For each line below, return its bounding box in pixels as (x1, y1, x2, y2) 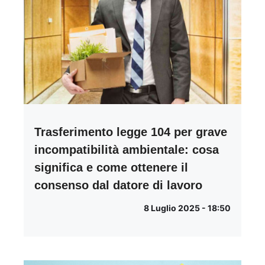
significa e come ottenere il (34, 161, 188, 174)
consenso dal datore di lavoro (34, 179, 202, 192)
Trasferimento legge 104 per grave (34, 125, 227, 138)
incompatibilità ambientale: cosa (34, 143, 219, 156)
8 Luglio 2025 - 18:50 (144, 203, 231, 213)
